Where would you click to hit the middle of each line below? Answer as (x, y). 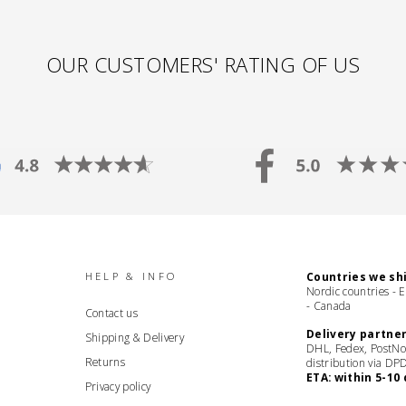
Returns (105, 361)
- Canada (329, 305)
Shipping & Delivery (135, 337)
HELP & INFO (131, 275)
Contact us (111, 312)
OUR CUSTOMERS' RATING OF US (203, 64)
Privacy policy (118, 386)
